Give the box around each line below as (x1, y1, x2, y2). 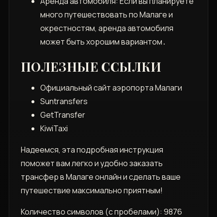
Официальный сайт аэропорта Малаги (40, 82, 182, 93)
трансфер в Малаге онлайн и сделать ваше (20, 171, 181, 183)
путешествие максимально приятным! (20, 185, 163, 196)
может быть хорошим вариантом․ (40, 36, 166, 47)
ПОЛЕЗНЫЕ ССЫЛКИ (20, 58, 162, 76)
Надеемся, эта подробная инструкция (20, 144, 163, 155)
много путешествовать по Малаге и (40, 9, 173, 20)
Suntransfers (40, 96, 88, 107)
